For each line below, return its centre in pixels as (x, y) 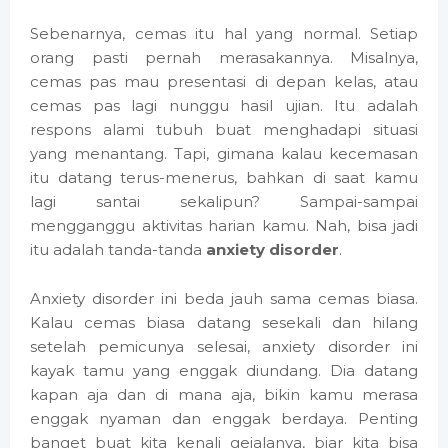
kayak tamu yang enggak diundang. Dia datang (224, 371)
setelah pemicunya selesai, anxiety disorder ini (224, 347)
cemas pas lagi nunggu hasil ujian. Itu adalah (224, 106)
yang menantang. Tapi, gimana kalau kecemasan (224, 154)
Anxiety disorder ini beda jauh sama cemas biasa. (224, 299)
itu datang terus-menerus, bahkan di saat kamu (224, 178)
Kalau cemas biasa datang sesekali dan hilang (224, 323)
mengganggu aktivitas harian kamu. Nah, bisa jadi (224, 226)
